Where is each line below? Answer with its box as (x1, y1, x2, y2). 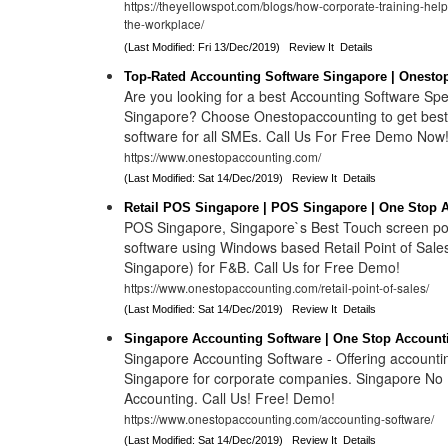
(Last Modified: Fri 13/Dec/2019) (124, 41, 290, 53)
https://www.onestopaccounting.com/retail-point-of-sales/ (124, 279, 430, 296)
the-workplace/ (124, 15, 205, 35)
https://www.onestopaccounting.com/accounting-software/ (124, 410, 435, 427)
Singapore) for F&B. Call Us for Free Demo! (124, 257, 401, 277)
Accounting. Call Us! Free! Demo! (124, 388, 336, 408)
